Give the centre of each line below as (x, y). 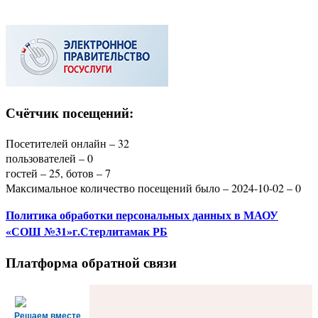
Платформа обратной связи (91, 262)
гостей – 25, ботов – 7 (58, 172)
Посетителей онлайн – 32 (67, 143)
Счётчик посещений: (70, 113)
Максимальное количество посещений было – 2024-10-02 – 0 (153, 187)
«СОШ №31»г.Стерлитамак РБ (87, 231)
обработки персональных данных (147, 214)
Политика (33, 214)
